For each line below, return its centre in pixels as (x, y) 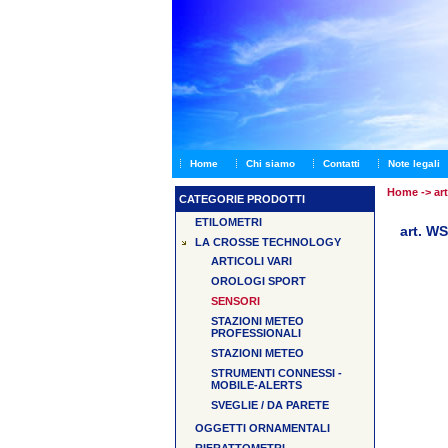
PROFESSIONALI (256, 333)
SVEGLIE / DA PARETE (270, 405)
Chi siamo (270, 163)
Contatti (341, 163)
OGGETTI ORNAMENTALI (262, 428)
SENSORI (235, 301)
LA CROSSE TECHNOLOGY (268, 242)
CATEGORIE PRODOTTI (242, 199)
